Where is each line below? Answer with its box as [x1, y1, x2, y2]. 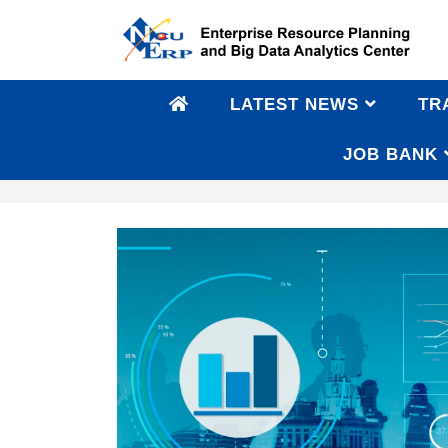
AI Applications [112, 153, 257, 175]
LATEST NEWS [229, 95, 359, 114]
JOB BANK [343, 145, 438, 164]
